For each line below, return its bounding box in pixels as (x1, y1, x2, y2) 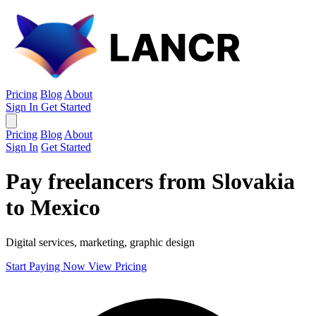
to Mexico (6, 195, 100, 221)
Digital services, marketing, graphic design (6, 236, 195, 248)
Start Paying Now (6, 260, 88, 272)
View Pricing (88, 260, 147, 272)
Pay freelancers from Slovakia (6, 169, 295, 195)
